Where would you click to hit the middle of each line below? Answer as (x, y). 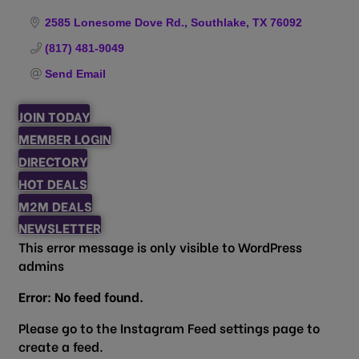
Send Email (75, 74)
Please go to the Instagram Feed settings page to (169, 327)
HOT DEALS (53, 183)
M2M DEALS (55, 205)
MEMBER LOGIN (65, 139)
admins (41, 264)
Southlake (218, 23)
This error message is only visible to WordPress (160, 246)
